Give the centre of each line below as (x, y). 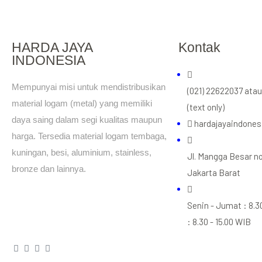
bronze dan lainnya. (49, 169)
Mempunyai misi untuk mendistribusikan (89, 87)
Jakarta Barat (214, 173)
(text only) (206, 107)
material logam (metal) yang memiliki (82, 103)
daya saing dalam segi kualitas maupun (87, 120)
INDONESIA (49, 61)
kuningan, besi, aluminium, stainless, (82, 152)
